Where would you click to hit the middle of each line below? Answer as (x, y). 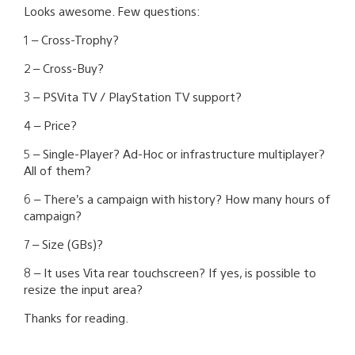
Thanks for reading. (76, 317)
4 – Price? (50, 124)
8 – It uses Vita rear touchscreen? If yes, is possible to (170, 272)
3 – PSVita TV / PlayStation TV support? (133, 96)
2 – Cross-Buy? (64, 67)
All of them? (57, 170)
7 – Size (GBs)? (63, 243)
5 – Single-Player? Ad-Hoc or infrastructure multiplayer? (174, 153)
